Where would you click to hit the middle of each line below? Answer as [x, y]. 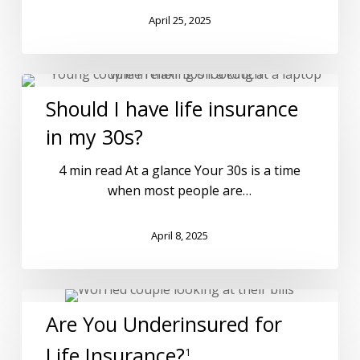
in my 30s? [94, 136]
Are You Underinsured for [164, 323]
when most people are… [180, 190]
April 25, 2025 [180, 20]
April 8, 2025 [180, 236]
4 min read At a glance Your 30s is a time [180, 170]
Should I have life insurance [172, 108]
